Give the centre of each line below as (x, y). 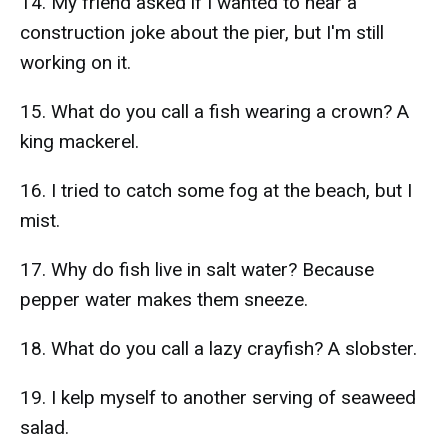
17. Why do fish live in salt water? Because (197, 269)
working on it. (75, 62)
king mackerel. (79, 141)
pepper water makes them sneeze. (164, 299)
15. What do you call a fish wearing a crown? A (214, 111)
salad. (44, 427)
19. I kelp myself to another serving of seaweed (218, 397)
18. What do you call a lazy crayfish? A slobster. (218, 348)
